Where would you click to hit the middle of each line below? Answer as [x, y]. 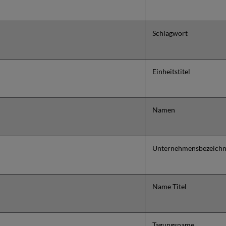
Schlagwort [170, 33]
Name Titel [169, 187]
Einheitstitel [171, 72]
